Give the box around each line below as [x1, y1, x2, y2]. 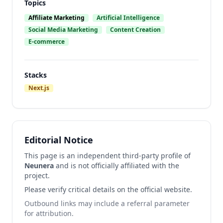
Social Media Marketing [28, 25, 98, 34]
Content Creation [110, 25, 161, 34]
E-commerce [28, 37, 65, 46]
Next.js [28, 84, 49, 92]
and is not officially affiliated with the [54, 161, 179, 170]
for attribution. [24, 209, 74, 218]
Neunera [24, 161, 54, 170]
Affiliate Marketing [28, 13, 85, 22]
